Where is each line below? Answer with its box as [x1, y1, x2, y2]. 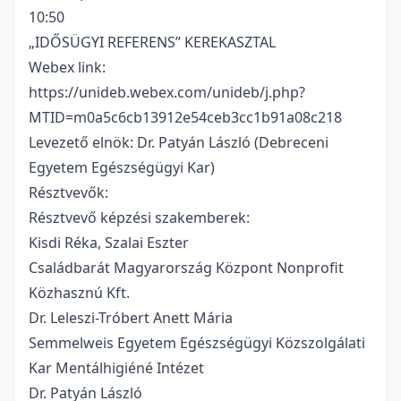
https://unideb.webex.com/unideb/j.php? [29, 82, 305, 103]
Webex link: [29, 57, 106, 78]
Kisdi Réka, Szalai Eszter [29, 233, 189, 253]
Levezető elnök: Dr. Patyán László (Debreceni [29, 132, 328, 153]
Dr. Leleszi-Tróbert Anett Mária [29, 308, 233, 328]
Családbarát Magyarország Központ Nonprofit [29, 258, 344, 278]
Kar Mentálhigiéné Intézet [29, 358, 204, 379]
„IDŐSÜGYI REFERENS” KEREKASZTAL [29, 32, 276, 53]
